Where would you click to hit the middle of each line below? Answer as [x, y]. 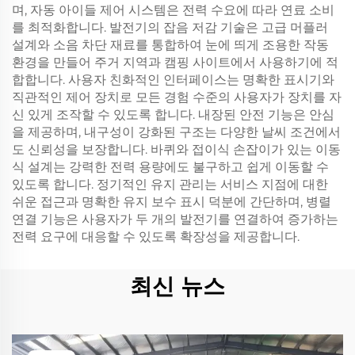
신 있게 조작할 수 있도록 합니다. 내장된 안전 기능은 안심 [173, 115]
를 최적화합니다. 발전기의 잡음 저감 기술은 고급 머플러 [170, 27]
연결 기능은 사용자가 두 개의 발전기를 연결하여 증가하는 [175, 219]
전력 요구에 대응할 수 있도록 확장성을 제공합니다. [156, 237]
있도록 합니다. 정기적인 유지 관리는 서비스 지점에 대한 [170, 184]
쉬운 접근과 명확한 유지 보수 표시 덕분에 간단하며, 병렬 [172, 202]
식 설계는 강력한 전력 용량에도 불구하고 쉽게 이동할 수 [170, 167]
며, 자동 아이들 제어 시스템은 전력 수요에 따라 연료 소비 [173, 10]
